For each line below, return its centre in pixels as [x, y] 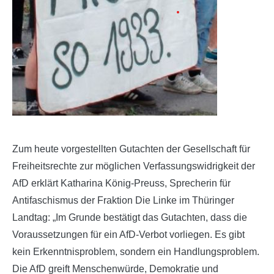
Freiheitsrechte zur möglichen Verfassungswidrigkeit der [134, 166]
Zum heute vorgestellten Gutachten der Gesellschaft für [131, 149]
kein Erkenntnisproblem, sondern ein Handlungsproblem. [136, 251]
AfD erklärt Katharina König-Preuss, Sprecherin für [121, 183]
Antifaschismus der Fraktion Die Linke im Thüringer [123, 200]
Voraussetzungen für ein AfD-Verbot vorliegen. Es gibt [128, 234]
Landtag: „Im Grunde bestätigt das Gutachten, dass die [130, 217]
